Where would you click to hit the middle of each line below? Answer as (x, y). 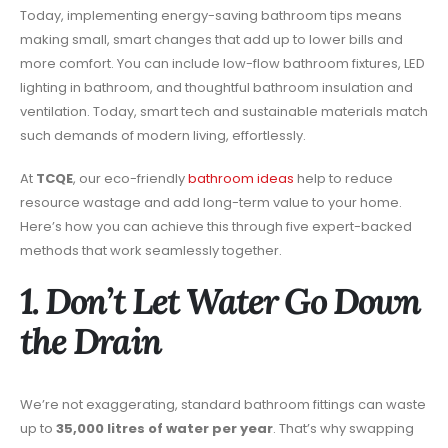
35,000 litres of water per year (164, 429)
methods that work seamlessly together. (151, 250)
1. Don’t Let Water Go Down (220, 301)
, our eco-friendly (130, 178)
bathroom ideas (241, 178)
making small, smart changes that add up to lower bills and (211, 40)
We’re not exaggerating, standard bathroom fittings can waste (223, 405)
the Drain (90, 341)
